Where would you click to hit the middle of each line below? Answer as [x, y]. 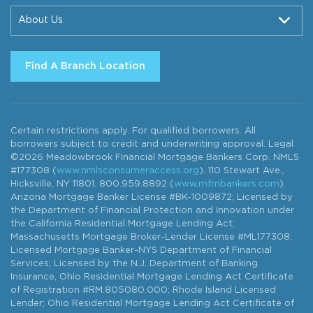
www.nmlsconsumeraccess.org [128, 171]
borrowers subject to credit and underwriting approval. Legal [152, 145]
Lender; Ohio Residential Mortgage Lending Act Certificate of [152, 304]
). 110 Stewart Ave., [242, 171]
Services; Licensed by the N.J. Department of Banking [134, 264]
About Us [41, 21]
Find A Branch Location [85, 66]
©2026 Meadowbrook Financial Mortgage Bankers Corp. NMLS [155, 158]
